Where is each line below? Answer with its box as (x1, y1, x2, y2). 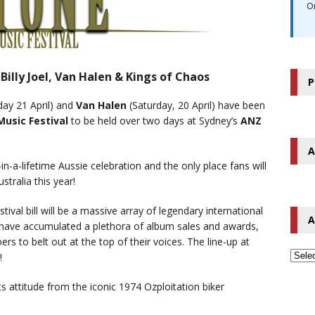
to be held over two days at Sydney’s (68, 114, 240, 128)
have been (218, 98, 265, 112)
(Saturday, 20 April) (129, 98, 215, 112)
